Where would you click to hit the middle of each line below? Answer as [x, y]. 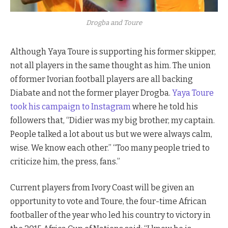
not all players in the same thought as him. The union [110, 65]
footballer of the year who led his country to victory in [110, 215]
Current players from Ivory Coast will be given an [102, 188]
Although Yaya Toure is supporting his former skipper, [113, 51]
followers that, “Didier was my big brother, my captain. [112, 120]
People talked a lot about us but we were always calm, [111, 134]
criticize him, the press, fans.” [65, 161]
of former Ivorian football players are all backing [102, 79]
